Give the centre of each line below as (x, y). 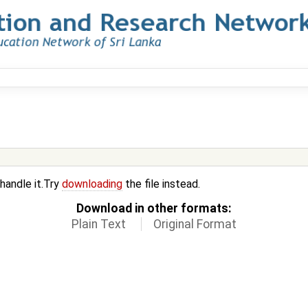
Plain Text (98, 224)
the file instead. (161, 184)
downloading (92, 184)
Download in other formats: (154, 209)
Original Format (195, 224)
